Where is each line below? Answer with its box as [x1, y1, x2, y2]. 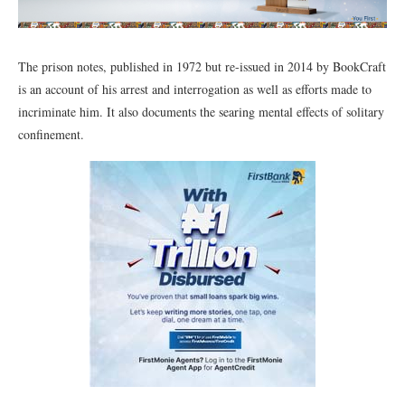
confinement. [18, 126, 84, 143]
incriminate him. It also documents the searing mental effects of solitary [18, 103, 384, 120]
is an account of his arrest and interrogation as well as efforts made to [18, 80, 372, 98]
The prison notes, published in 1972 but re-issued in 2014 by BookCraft [18, 58, 386, 75]
